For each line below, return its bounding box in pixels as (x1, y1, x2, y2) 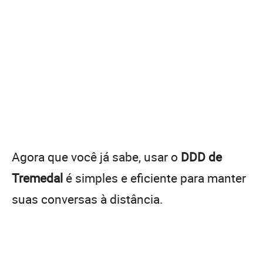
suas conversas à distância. (12, 190, 163, 207)
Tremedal (12, 169, 63, 186)
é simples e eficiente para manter (63, 169, 246, 186)
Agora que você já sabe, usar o (12, 148, 181, 165)
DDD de (181, 148, 222, 165)
